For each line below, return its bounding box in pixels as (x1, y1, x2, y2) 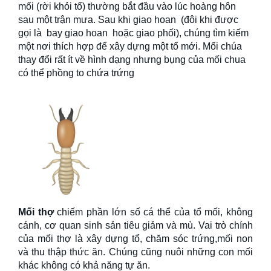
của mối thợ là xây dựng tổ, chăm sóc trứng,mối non (18, 233, 253, 244)
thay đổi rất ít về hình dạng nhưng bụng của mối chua (18, 54, 246, 65)
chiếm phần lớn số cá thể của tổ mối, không (53, 207, 253, 217)
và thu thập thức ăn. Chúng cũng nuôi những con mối (18, 247, 253, 257)
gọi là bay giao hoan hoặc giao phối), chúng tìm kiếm (18, 28, 249, 38)
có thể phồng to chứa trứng (18, 68, 134, 78)
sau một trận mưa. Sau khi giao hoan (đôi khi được (18, 15, 238, 25)
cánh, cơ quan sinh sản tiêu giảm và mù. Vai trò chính (18, 220, 253, 230)
